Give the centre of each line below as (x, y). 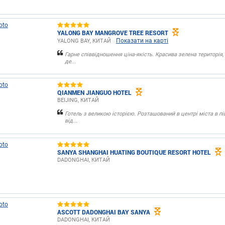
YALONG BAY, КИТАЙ (84, 41)
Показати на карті (142, 41)
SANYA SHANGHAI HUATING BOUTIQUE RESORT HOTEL (134, 152)
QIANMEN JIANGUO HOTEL (94, 92)
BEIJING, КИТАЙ (78, 100)
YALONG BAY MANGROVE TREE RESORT (113, 32)
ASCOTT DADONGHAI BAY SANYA (104, 212)
